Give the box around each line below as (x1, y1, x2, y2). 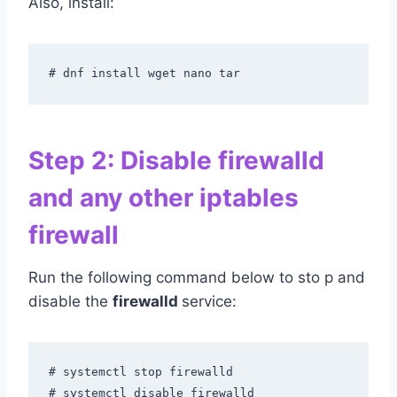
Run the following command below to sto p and (28, 269, 365, 287)
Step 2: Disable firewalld (28, 145, 324, 176)
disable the (28, 292, 113, 311)
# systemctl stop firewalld (48, 364, 233, 378)
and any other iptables (28, 183, 299, 214)
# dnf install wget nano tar (48, 66, 240, 80)
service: (182, 292, 237, 311)
